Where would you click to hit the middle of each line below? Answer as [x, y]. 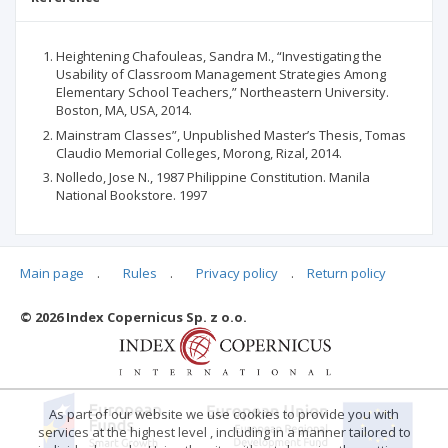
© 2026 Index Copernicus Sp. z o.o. [133, 316]
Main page [52, 272]
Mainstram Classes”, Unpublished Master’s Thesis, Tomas [231, 134]
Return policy [346, 272]
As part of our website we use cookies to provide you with [224, 414]
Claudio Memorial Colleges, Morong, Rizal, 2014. [199, 152]
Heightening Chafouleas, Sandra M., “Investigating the [219, 56]
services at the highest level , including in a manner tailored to [224, 432]
